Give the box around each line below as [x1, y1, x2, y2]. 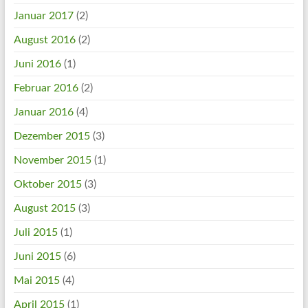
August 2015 [13, 202, 76, 214]
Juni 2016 [13, 58, 61, 69]
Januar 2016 [13, 106, 74, 118]
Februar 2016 [13, 82, 78, 93]
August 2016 [13, 34, 76, 45]
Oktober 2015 [13, 178, 82, 190]
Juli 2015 [13, 226, 58, 238]
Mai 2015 [13, 274, 60, 286]
